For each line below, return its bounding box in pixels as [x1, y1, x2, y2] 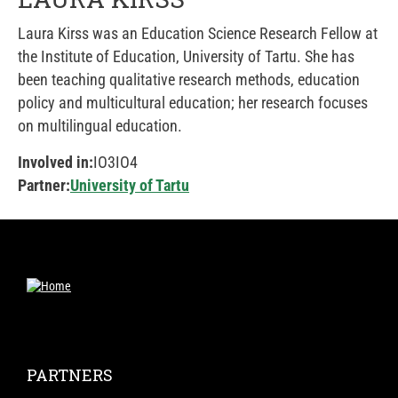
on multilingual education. [18, 116, 182, 135]
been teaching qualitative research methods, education [18, 70, 360, 89]
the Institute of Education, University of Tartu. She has [18, 47, 354, 66]
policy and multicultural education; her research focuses [18, 93, 368, 112]
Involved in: [18, 153, 93, 171]
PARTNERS [27, 363, 113, 386]
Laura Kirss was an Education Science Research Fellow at [18, 24, 378, 43]
